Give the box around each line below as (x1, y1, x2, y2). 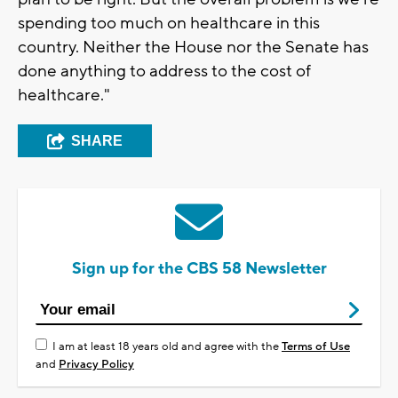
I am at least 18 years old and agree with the (52, 338, 282, 354)
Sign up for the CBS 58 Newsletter (71, 258, 327, 279)
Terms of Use (282, 338, 350, 354)
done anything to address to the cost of (18, 60, 311, 82)
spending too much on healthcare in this (18, 12, 320, 34)
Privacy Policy (59, 356, 134, 371)
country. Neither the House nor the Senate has (18, 36, 369, 58)
